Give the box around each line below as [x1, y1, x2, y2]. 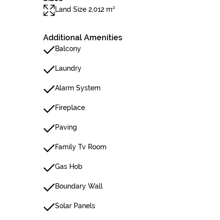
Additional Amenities [43, 33, 122, 42]
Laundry [55, 64, 82, 72]
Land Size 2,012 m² [55, 5, 115, 13]
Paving [55, 123, 77, 131]
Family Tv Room [55, 143, 107, 151]
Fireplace [55, 104, 85, 111]
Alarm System [55, 84, 101, 92]
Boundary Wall [55, 182, 103, 190]
